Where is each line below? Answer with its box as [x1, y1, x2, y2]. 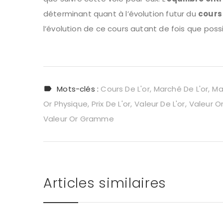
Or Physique [43, 98, 88, 109]
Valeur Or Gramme [43, 113, 114, 124]
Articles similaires [43, 173, 166, 192]
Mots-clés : [57, 83, 101, 94]
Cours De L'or [101, 83, 150, 94]
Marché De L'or [153, 83, 209, 94]
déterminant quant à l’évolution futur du [43, 8, 199, 19]
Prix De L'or [91, 98, 131, 109]
